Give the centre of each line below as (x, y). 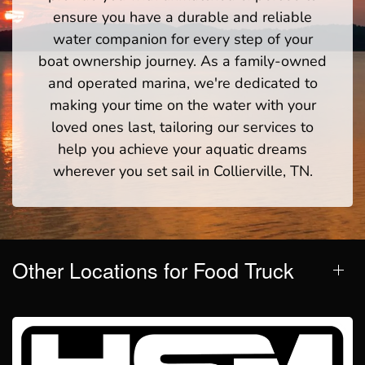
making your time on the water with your (182, 106)
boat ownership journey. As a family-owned (182, 62)
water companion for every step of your (182, 40)
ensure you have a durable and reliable (182, 18)
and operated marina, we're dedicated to (182, 84)
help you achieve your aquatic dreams (182, 150)
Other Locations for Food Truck (153, 270)
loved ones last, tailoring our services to (182, 128)
